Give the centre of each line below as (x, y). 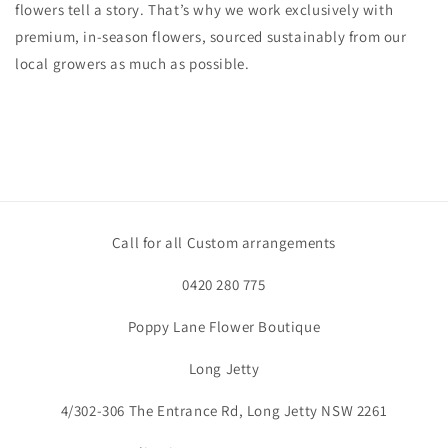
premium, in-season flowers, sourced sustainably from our (211, 36)
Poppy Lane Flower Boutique (224, 326)
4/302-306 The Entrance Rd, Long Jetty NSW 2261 (224, 410)
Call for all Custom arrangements (224, 242)
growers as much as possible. (151, 63)
